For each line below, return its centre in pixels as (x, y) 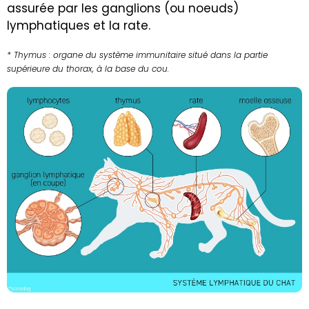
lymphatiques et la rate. (79, 25)
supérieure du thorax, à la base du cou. (88, 68)
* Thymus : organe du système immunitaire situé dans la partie (137, 54)
